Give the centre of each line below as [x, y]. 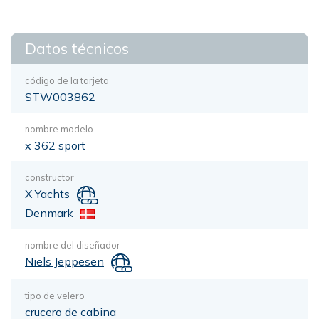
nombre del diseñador [73, 245]
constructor [49, 177]
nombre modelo [59, 129]
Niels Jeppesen [64, 261]
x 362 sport [55, 145]
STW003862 [60, 97]
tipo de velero [55, 295]
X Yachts [47, 194]
